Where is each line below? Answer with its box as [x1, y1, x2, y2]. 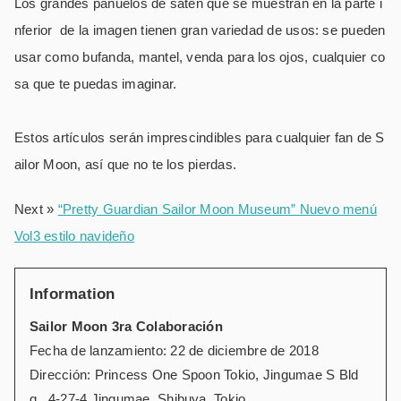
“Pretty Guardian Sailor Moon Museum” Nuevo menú [57, 200, 377, 217]
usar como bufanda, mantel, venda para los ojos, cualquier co [14, 48, 386, 64]
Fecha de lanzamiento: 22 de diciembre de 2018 [30, 342, 319, 358]
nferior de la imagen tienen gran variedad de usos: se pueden [14, 21, 386, 38]
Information [30, 285, 115, 303]
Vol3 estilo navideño [14, 227, 134, 243]
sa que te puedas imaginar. [14, 75, 177, 91]
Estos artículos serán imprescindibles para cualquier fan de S [14, 129, 385, 145]
